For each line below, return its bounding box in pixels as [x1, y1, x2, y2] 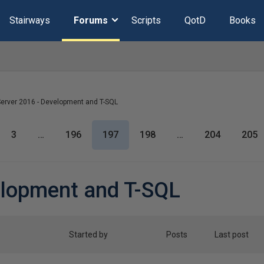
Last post [214, 230, 249, 239]
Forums [73, 15, 108, 26]
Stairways [9, 15, 50, 26]
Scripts [131, 15, 161, 26]
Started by [69, 230, 108, 239]
